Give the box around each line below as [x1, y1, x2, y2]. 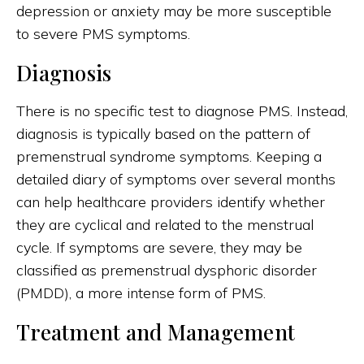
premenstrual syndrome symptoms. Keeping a [16, 147, 322, 167]
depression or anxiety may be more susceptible [16, 2, 331, 21]
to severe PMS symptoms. [16, 24, 190, 44]
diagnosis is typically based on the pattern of [16, 124, 310, 144]
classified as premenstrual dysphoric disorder [16, 261, 317, 280]
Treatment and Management [16, 318, 296, 347]
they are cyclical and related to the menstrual [16, 215, 314, 235]
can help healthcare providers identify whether [16, 193, 325, 212]
